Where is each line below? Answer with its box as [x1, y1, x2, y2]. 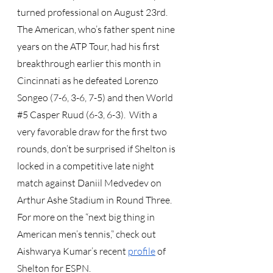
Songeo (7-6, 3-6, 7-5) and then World [17, 91, 175, 104]
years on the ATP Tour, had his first [17, 40, 161, 52]
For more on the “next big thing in [17, 211, 157, 223]
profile [128, 245, 155, 257]
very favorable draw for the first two [17, 126, 169, 138]
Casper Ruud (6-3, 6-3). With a [28, 108, 159, 121]
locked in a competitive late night [17, 160, 156, 172]
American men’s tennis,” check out [17, 228, 158, 240]
